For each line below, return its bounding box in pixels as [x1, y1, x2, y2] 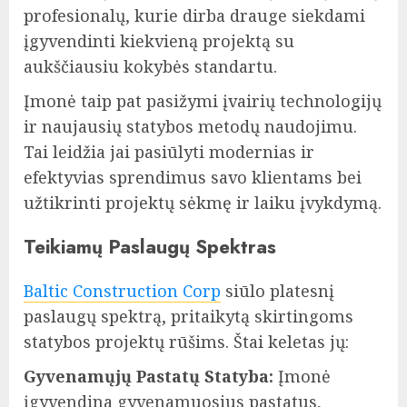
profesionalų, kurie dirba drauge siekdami [24, 5, 365, 27]
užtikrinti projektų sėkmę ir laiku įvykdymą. [24, 192, 382, 214]
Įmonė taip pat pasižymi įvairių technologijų [24, 90, 382, 113]
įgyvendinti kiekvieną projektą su [24, 30, 294, 53]
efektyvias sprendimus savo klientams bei [24, 166, 362, 189]
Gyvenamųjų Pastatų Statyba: [24, 365, 273, 388]
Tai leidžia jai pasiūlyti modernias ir [24, 141, 314, 164]
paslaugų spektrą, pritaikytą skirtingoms [24, 305, 353, 328]
